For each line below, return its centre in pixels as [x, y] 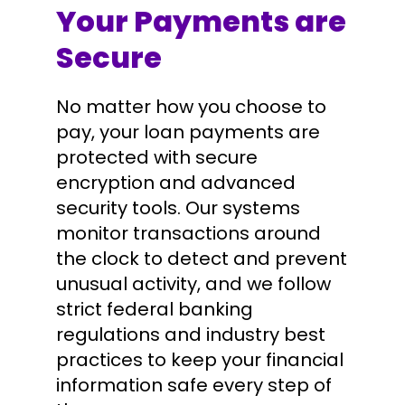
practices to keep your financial [200, 359]
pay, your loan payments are [188, 132]
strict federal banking [155, 309]
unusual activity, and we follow [193, 283]
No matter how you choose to [191, 106]
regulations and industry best [191, 334]
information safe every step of [194, 385]
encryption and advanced [176, 182]
